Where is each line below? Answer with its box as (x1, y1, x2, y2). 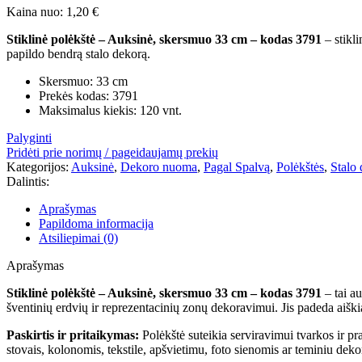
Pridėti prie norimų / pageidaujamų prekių (6, 145, 218, 159)
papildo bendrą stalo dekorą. (6, 46, 150, 61)
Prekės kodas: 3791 (39, 88, 138, 103)
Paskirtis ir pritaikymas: (6, 327, 139, 342)
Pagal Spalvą (204, 159, 270, 174)
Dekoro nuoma (120, 159, 197, 174)
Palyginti (6, 130, 52, 145)
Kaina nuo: (6, 4, 66, 19)
